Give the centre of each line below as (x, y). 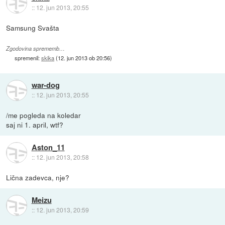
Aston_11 (48, 147)
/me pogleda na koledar (44, 115)
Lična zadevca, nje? (38, 178)
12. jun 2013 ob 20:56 (84, 58)
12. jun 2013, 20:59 (62, 210)
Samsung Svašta (33, 28)
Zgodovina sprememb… (36, 49)
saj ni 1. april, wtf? (35, 125)
